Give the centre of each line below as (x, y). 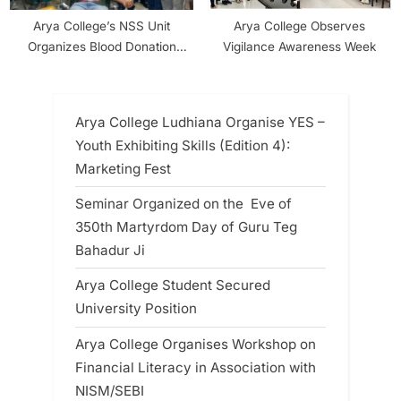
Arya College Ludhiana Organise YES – (200, 123)
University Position (136, 309)
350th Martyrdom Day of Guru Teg (186, 227)
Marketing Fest (123, 169)
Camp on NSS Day (102, 67)
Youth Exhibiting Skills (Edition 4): (183, 146)
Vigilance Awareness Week (299, 46)
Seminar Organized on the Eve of (183, 204)
